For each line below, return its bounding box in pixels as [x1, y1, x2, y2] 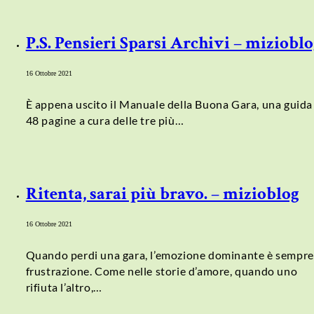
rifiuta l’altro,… [25, 280, 102, 294]
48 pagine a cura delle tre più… [25, 114, 184, 128]
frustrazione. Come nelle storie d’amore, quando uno [25, 264, 298, 278]
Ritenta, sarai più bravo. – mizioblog [25, 182, 299, 205]
